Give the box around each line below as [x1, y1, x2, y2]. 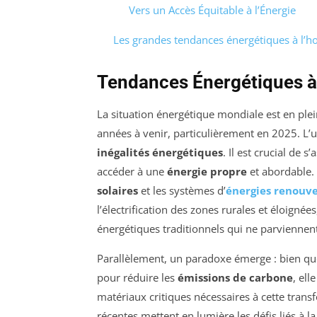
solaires [97, 183, 138, 198]
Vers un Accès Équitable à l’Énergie [129, 3, 296, 18]
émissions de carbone [178, 270, 293, 285]
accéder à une [97, 164, 167, 179]
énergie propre [167, 164, 247, 179]
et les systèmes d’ [138, 183, 226, 198]
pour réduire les [97, 270, 178, 285]
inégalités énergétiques [97, 145, 223, 160]
